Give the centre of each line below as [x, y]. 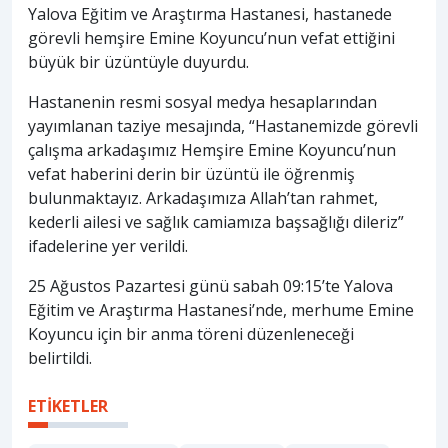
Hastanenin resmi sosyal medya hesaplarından [202, 101]
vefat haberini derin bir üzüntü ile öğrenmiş [191, 173]
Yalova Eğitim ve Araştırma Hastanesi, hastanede [210, 13]
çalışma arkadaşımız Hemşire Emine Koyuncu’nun [212, 149]
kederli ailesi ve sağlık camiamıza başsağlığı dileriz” [216, 221]
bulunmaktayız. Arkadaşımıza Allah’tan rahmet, [203, 197]
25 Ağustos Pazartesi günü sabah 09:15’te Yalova [210, 285]
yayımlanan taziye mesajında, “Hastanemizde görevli [223, 125]
